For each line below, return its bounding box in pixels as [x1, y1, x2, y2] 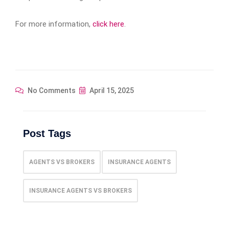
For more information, [15, 19, 93, 29]
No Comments [26, 86, 76, 95]
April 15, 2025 [88, 86, 134, 95]
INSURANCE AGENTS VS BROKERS [29, 187, 132, 194]
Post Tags [23, 127, 71, 139]
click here [93, 19, 124, 29]
